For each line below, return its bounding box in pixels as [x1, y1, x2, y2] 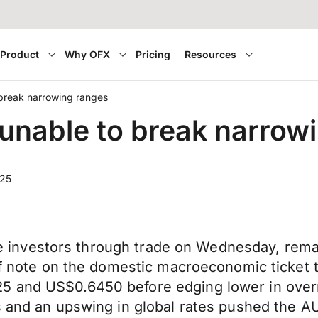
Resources [185, 48, 237, 60]
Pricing [136, 48, 171, 60]
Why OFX [65, 48, 111, 60]
